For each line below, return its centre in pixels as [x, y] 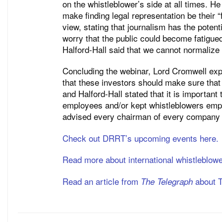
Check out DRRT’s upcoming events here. [142, 138]
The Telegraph [167, 182]
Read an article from [102, 181]
